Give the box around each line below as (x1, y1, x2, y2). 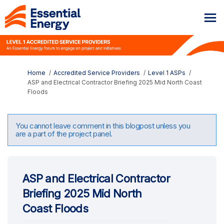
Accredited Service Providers (53, 68, 140, 76)
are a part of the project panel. (15, 128, 112, 138)
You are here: (7, 68, 45, 76)
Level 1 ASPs (148, 68, 185, 76)
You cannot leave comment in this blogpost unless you (15, 120, 190, 130)
